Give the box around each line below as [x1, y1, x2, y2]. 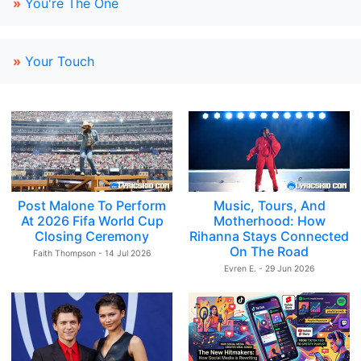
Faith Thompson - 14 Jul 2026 [33, 248, 151, 259]
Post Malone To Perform [18, 197, 166, 214]
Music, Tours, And [213, 197, 326, 214]
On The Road [230, 243, 309, 259]
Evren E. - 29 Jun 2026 [224, 263, 314, 274]
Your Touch [25, 53, 94, 69]
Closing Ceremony [35, 228, 149, 244]
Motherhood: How [213, 213, 326, 229]
